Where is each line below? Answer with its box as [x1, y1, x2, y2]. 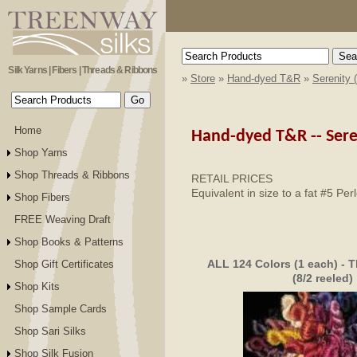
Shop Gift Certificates [14, 257, 114, 270]
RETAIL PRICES [191, 171, 273, 185]
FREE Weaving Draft [14, 213, 111, 226]
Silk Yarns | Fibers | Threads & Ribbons [8, 64, 158, 76]
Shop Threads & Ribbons [14, 168, 130, 181]
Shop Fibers [14, 190, 70, 203]
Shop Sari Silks [14, 324, 86, 337]
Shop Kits [14, 280, 60, 292]
